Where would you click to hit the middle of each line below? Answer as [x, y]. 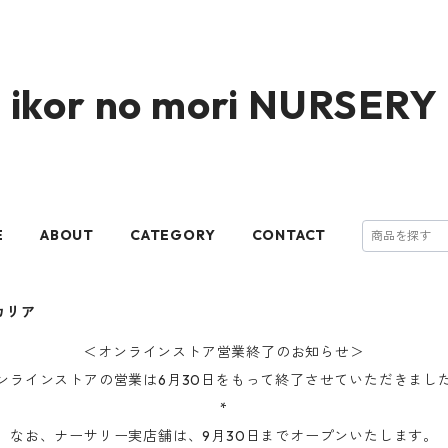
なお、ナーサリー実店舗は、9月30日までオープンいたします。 [223, 436]
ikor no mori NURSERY [224, 104]
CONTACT [289, 235]
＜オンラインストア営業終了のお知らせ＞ [224, 352]
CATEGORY [173, 235]
